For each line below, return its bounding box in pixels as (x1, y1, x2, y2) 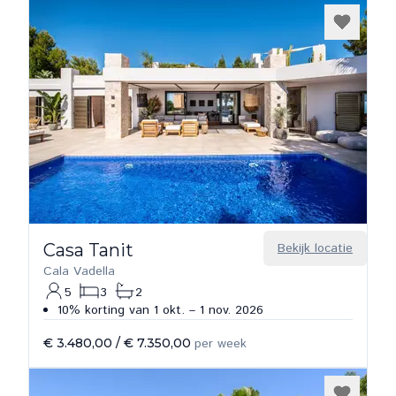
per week (194, 335, 247, 353)
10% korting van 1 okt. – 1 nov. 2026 (57, 301, 263, 319)
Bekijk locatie (278, 240, 353, 257)
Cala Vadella (43, 263, 115, 280)
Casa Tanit (43, 240, 133, 261)
